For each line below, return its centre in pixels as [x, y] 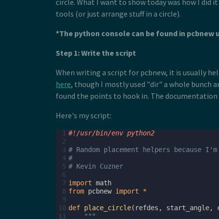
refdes [147, 208]
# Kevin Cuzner [96, 166]
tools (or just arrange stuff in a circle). [118, 14]
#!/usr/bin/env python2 [111, 133]
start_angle [188, 208]
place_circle [108, 208]
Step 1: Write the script [96, 53]
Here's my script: [84, 115]
